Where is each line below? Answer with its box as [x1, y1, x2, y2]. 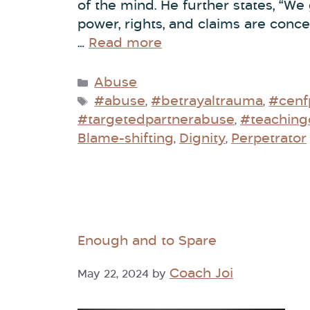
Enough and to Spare [77, 235, 221, 248]
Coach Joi [170, 268, 233, 281]
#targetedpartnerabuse [77, 114, 235, 127]
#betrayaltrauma [151, 95, 264, 109]
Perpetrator [231, 133, 307, 146]
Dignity [179, 133, 226, 146]
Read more [89, 37, 162, 50]
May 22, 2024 [77, 269, 149, 280]
